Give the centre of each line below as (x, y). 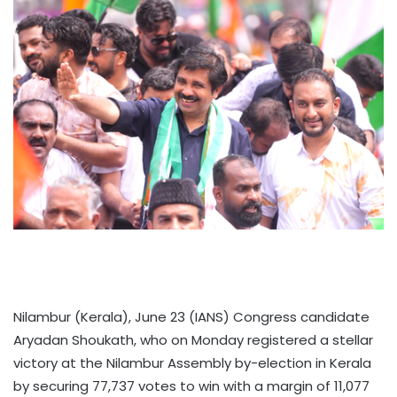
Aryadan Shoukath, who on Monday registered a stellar (193, 340)
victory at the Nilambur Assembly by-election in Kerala (192, 363)
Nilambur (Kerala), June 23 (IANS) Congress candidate (191, 317)
